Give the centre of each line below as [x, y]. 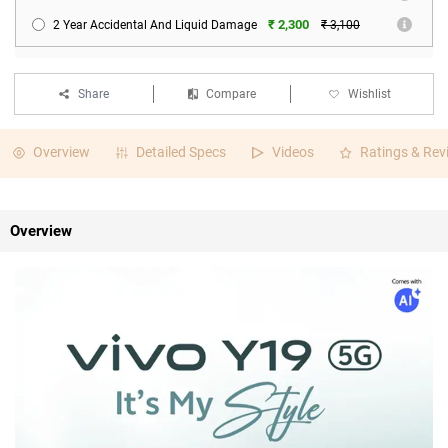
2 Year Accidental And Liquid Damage [155, 25]
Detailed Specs [181, 152]
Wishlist [370, 94]
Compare [230, 94]
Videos [293, 152]
